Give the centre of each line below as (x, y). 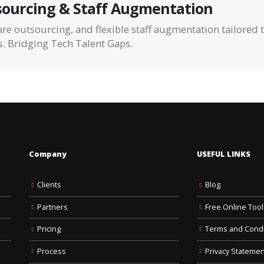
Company (48, 154)
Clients (49, 185)
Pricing (49, 229)
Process (52, 252)
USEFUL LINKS (224, 154)
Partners (52, 207)
